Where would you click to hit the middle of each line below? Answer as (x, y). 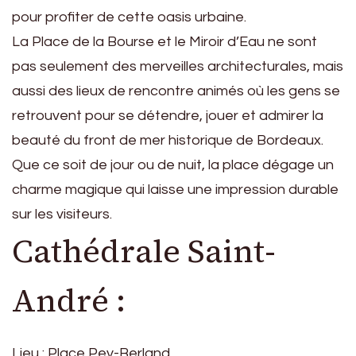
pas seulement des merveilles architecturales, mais (178, 66)
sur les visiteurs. (62, 214)
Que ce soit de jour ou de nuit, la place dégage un (173, 164)
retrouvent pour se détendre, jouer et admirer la (168, 115)
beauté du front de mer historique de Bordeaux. (168, 140)
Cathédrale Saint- (144, 251)
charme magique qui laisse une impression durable (175, 189)
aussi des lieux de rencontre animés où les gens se (176, 91)
